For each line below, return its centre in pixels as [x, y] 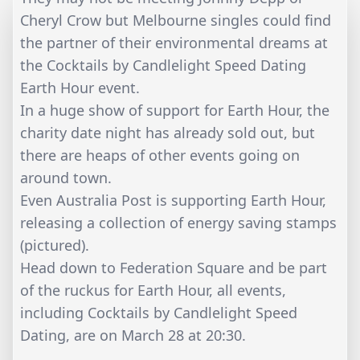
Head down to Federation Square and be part [174, 267]
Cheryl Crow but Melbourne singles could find [176, 20]
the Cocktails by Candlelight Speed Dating [163, 65]
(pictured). [55, 245]
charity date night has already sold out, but [168, 132]
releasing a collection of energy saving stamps [178, 222]
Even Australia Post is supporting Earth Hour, [173, 200]
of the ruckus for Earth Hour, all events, [153, 290]
